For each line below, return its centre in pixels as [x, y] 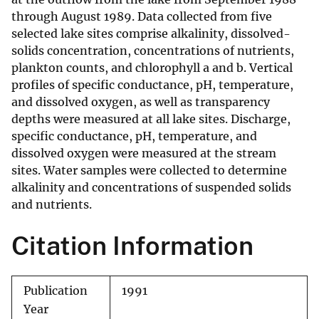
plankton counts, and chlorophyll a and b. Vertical [152, 68]
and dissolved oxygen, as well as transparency [141, 102]
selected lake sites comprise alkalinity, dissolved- [151, 34]
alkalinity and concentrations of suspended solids [151, 188]
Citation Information [132, 246]
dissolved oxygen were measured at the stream [144, 153]
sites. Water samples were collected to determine [149, 171]
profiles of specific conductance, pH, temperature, [152, 85]
